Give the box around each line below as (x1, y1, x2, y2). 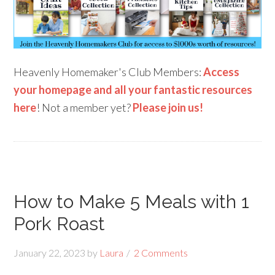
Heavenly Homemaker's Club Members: (14, 65, 204, 79)
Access (203, 65, 240, 79)
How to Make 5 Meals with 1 (14, 191, 250, 213)
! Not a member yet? (36, 101, 133, 115)
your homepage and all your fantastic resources (14, 83, 253, 97)
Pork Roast (14, 213, 106, 235)
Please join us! (133, 101, 204, 115)
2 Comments (134, 247, 188, 259)
